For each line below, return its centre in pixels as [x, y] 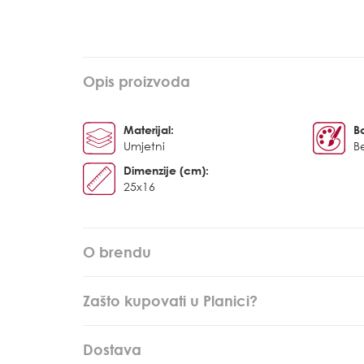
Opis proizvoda [136, 81]
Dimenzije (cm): [166, 170]
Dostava [112, 349]
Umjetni [144, 146]
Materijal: [149, 130]
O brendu [117, 252]
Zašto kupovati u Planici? [170, 301]
